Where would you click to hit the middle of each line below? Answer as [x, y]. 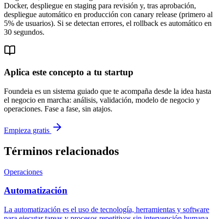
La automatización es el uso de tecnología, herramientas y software [107, 210]
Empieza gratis [27, 130]
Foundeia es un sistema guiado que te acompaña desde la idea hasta [108, 91]
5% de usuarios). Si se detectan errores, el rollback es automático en [108, 23]
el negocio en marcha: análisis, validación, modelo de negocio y [102, 100]
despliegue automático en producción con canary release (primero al [108, 14]
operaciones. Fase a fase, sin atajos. [58, 109]
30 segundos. [24, 32]
